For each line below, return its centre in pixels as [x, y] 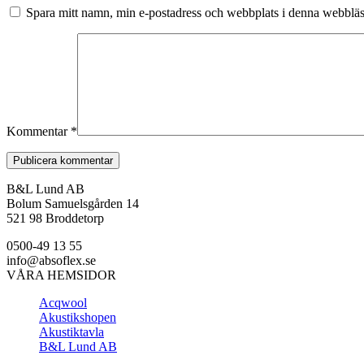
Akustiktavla [71, 331]
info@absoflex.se [51, 260]
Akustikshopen [78, 317]
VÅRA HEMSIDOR [61, 275]
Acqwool [63, 302]
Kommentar [39, 131]
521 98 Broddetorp [55, 218]
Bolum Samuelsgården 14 [73, 203]
